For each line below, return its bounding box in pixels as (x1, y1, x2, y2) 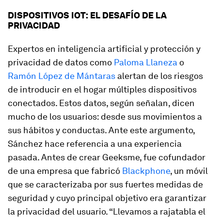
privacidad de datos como (8, 57, 114, 67)
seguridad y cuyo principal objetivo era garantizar (8, 193, 206, 203)
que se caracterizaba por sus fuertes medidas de (8, 179, 203, 189)
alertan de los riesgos (115, 71, 203, 81)
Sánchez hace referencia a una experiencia (8, 139, 182, 149)
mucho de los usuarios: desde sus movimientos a (8, 111, 202, 122)
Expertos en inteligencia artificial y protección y (8, 44, 201, 54)
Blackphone (122, 166, 170, 176)
